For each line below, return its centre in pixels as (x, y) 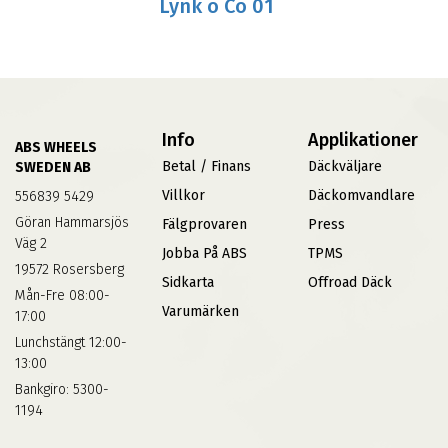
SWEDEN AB (53, 168)
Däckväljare (345, 167)
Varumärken (200, 312)
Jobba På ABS (204, 254)
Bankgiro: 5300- (62, 390)
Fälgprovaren (204, 225)
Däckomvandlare (362, 196)
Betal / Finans (206, 167)
